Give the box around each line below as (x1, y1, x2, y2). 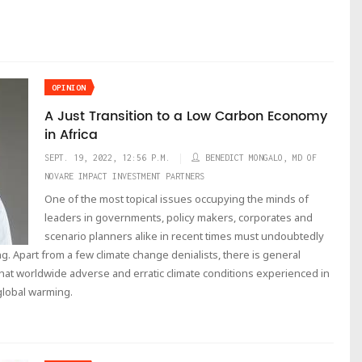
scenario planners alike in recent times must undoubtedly (44, 229, 324, 243)
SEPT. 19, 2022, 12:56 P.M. (44, 153, 170, 162)
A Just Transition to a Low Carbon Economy (44, 106, 327, 127)
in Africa (44, 124, 98, 145)
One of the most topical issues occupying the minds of (44, 192, 309, 206)
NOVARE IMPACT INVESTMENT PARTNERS (44, 171, 204, 181)
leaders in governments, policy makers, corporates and (44, 210, 313, 225)
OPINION (52, 83, 86, 92)
